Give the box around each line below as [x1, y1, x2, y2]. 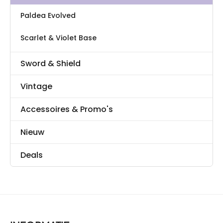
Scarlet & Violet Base [20, 33, 97, 43]
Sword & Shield [20, 58, 81, 70]
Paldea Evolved [20, 10, 76, 21]
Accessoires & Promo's [20, 104, 113, 115]
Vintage [20, 81, 52, 93]
